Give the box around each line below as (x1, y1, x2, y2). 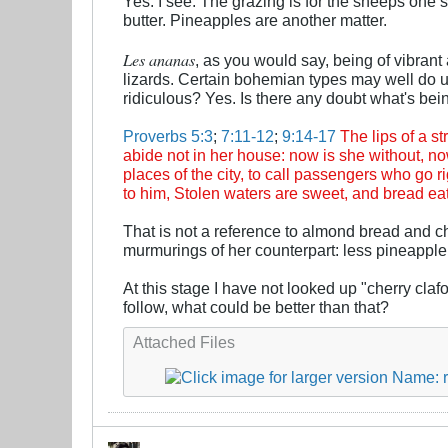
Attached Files (133, 332, 235, 351)
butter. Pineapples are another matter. (123, 10, 387, 29)
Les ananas (123, 48, 195, 70)
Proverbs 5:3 (123, 126, 213, 145)
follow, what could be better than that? (123, 297, 389, 316)
